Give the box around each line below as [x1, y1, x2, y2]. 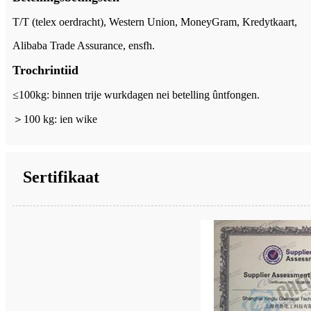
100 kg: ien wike [24, 112, 97, 125]
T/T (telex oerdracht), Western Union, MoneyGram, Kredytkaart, [12, 15, 297, 28]
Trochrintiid [12, 62, 78, 77]
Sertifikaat [23, 167, 99, 186]
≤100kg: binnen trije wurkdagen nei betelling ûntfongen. [12, 88, 260, 101]
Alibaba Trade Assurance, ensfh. [12, 39, 155, 51]
